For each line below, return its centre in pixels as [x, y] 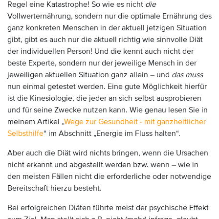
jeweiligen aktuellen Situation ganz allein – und [89, 75]
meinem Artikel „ [36, 122]
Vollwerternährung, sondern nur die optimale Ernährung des [109, 16]
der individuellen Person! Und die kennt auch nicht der [100, 51]
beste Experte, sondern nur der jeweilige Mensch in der [102, 63]
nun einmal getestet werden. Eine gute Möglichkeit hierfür [107, 87]
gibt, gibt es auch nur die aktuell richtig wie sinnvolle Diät [105, 40]
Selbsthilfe [25, 133]
